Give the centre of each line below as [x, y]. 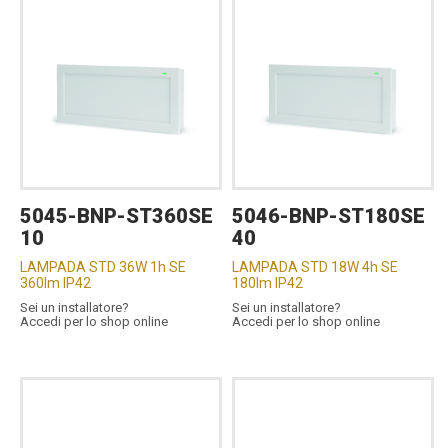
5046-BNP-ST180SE [329, 215]
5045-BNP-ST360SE [116, 215]
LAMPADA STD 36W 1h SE [103, 266]
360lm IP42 [55, 282]
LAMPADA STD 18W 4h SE [315, 266]
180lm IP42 [268, 282]
